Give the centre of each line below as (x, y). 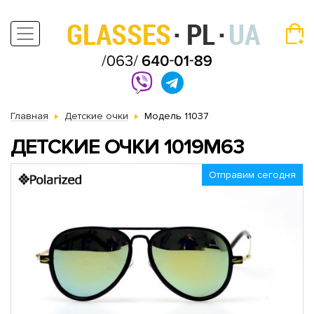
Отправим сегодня (252, 175)
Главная (29, 116)
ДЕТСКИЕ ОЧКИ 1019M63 (127, 147)
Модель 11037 (177, 116)
